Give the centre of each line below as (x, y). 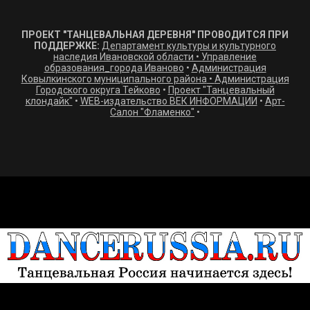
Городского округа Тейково (98, 90)
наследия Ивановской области (124, 57)
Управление (229, 57)
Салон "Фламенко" (152, 112)
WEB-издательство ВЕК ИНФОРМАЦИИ (168, 101)
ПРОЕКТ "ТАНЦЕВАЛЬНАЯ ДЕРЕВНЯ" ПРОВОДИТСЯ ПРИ (155, 35)
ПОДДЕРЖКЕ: (67, 46)
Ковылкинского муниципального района (114, 79)
